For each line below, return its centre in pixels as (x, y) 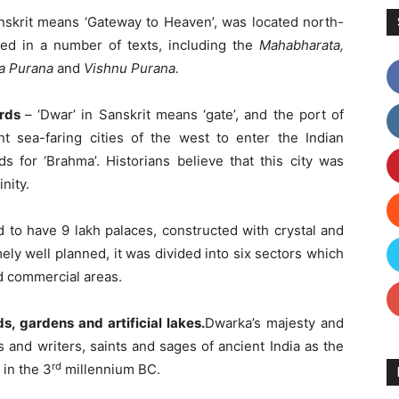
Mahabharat (296, 45)
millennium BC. (111, 370)
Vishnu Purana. (131, 69)
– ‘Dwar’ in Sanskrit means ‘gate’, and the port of (184, 115)
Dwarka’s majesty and (274, 323)
